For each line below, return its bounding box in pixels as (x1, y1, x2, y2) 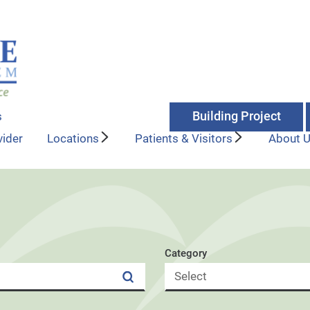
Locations (47, 131, 100, 145)
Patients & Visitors (135, 131, 233, 145)
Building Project (192, 109, 281, 124)
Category (164, 247, 207, 260)
